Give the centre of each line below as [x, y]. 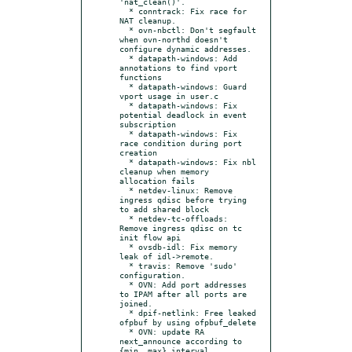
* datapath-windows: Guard [124, 86]
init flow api [150, 237]
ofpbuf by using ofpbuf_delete [188, 322]
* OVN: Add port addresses [124, 284]
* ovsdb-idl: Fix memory [124, 246]
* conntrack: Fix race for [124, 11]
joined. [136, 303]
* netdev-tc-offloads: [124, 218]
